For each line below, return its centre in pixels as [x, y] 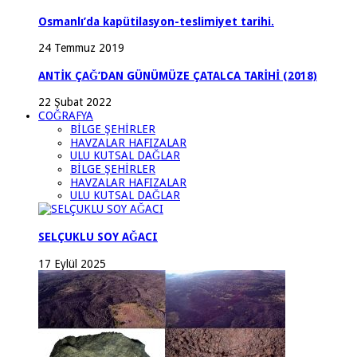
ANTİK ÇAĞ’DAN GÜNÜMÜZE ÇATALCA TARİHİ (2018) [178, 75]
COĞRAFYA [66, 116]
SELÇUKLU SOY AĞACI [98, 237]
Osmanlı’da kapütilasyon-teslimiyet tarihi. [156, 21]
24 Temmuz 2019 [81, 48]
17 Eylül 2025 [72, 263]
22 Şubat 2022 [75, 102]
